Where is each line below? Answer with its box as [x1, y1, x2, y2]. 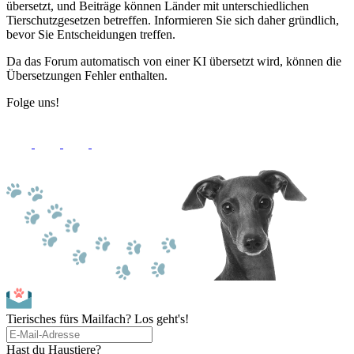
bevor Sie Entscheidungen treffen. [6, 28, 175, 41]
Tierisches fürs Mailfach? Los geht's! [6, 312, 189, 326]
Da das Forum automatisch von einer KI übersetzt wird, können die [6, 55, 341, 68]
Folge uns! [6, 96, 59, 109]
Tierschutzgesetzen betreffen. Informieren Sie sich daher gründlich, [6, 13, 339, 27]
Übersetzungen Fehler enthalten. [6, 69, 168, 82]
